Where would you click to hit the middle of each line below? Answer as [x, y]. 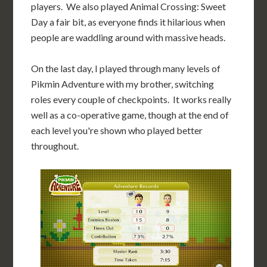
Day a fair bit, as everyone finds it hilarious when [128, 22]
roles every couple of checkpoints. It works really [131, 99]
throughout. [55, 146]
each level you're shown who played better [117, 130]
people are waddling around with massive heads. [128, 37]
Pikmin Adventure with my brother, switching [123, 84]
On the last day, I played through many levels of [126, 68]
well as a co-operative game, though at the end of [130, 115]
